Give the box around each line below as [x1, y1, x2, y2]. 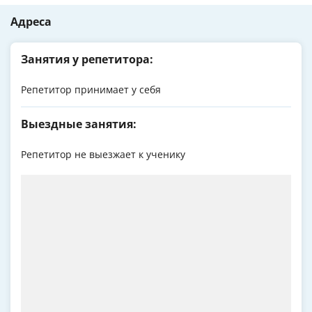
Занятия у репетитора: [21, 52, 153, 68]
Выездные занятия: [21, 116, 136, 132]
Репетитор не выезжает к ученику [21, 148, 185, 162]
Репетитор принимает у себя [21, 83, 161, 97]
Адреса [10, 14, 52, 30]
